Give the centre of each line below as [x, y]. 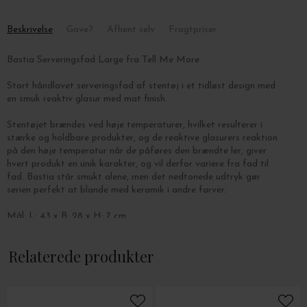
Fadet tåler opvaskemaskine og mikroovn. [95, 242]
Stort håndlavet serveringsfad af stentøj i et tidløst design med [141, 86]
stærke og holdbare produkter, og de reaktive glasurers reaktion [142, 138]
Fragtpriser [193, 30]
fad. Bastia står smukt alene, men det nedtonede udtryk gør [134, 177]
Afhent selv [131, 30]
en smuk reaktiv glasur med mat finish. [87, 99]
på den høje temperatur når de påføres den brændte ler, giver [137, 151]
